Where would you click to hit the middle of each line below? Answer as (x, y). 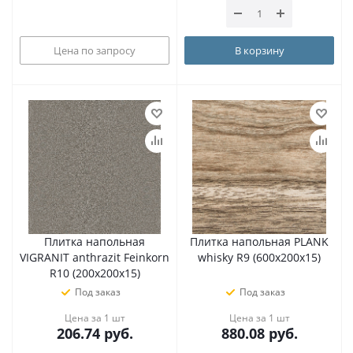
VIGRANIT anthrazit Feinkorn (95, 257)
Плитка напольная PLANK (259, 242)
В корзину (259, 50)
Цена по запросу (95, 50)
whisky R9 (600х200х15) (259, 257)
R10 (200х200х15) (95, 273)
